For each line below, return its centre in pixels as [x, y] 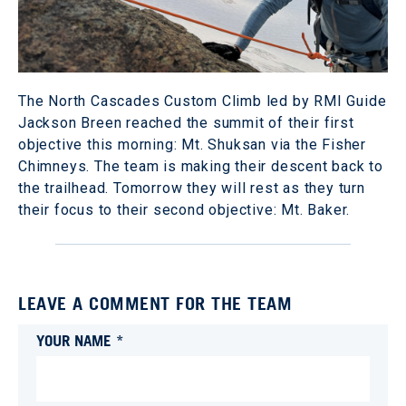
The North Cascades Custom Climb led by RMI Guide [203, 101]
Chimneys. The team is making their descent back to [201, 166]
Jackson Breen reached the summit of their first [186, 122]
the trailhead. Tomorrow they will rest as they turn [192, 188]
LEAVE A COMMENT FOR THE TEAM [155, 303]
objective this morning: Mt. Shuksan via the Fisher [192, 144]
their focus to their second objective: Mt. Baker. [184, 209]
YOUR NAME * [80, 340]
